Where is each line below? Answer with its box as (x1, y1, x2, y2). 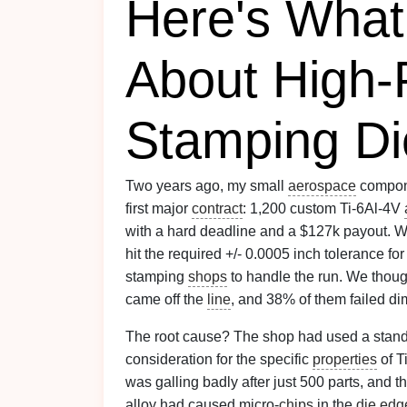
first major (125, 201, 192, 216)
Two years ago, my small (125, 178, 288, 194)
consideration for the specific (125, 352, 313, 367)
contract (192, 201, 243, 216)
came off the (125, 292, 207, 307)
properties (313, 352, 377, 367)
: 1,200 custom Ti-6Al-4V (243, 201, 404, 216)
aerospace (288, 178, 356, 194)
